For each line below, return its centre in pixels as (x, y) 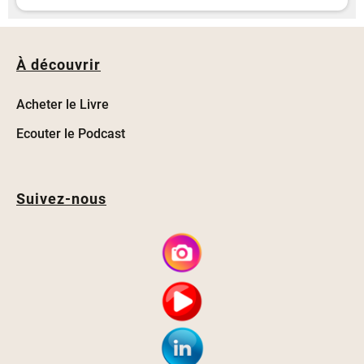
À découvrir (58, 65)
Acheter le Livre (63, 104)
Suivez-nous (61, 199)
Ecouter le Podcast (71, 134)
